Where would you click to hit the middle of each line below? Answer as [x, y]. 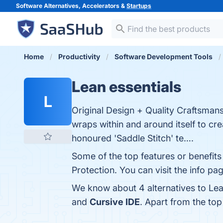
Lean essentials [126, 87]
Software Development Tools [164, 56]
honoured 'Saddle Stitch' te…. [133, 138]
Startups [139, 6]
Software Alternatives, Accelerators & [71, 6]
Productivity [79, 56]
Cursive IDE [115, 202]
